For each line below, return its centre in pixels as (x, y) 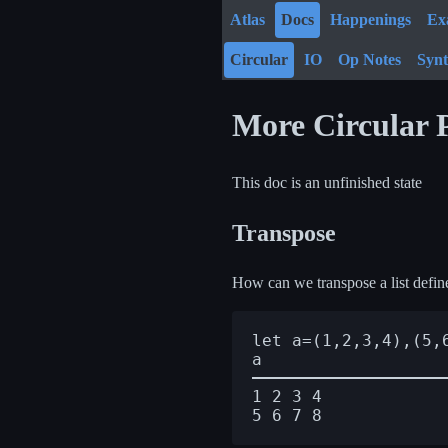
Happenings (370, 19)
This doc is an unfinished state (327, 182)
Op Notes (369, 59)
